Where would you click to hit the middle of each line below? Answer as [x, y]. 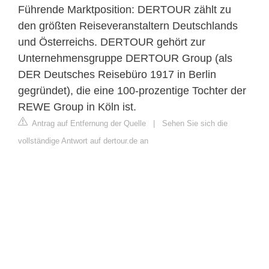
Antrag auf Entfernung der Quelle [88, 124]
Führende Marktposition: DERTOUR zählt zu [125, 10]
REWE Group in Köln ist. [77, 107]
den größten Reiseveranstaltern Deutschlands [128, 26]
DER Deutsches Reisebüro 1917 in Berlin [117, 75]
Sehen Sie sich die [195, 124]
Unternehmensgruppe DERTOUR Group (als [125, 59]
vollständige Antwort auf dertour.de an [83, 141]
